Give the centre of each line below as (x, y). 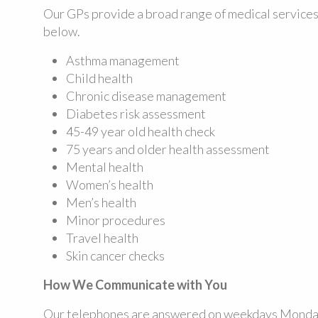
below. (61, 31)
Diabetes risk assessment (136, 114)
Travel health (102, 238)
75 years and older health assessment (168, 149)
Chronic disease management (146, 96)
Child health (99, 78)
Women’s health (109, 185)
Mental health (104, 167)
